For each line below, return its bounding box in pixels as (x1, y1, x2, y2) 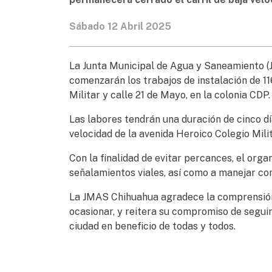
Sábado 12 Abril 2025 (69, 20, 171, 32)
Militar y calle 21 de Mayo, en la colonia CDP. (69, 89, 270, 101)
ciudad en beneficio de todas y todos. (69, 220, 236, 232)
